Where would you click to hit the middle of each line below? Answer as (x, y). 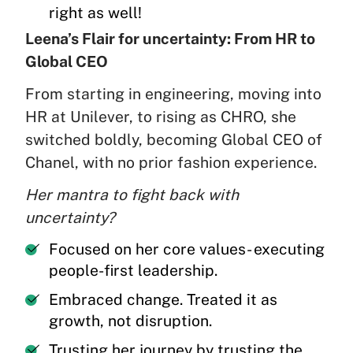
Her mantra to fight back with (132, 195)
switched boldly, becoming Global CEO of (174, 140)
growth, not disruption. (130, 321)
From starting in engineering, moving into (173, 94)
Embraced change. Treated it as (163, 300)
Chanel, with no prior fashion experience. (171, 163)
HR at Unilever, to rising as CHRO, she (161, 117)
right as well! (95, 13)
